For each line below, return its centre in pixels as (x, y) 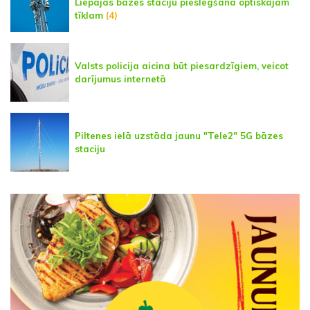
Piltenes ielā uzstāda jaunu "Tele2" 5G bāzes (179, 135)
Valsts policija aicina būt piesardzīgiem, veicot (182, 65)
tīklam (89, 16)
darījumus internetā (120, 79)
